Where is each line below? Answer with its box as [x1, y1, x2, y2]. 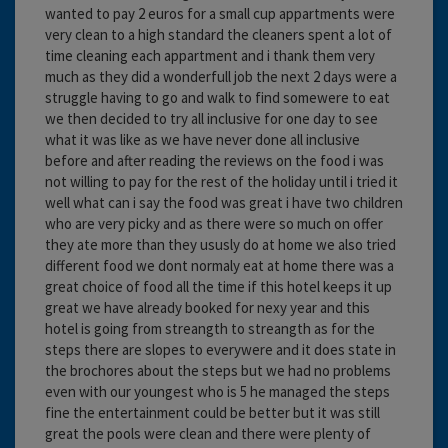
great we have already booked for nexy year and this [45, 297, 370, 317]
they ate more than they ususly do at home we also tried [45, 234, 396, 254]
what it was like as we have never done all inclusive [45, 129, 360, 149]
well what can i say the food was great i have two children [45, 192, 403, 212]
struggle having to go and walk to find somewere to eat [45, 87, 390, 107]
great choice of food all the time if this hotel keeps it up [45, 276, 392, 296]
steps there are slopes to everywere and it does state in [45, 339, 396, 359]
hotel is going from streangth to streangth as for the [45, 318, 375, 338]
